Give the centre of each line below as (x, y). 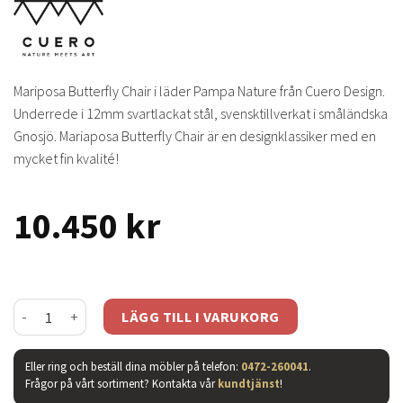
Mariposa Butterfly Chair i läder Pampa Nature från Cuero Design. (199, 91)
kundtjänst (248, 383)
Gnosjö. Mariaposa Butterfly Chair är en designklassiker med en (195, 136)
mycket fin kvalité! (66, 159)
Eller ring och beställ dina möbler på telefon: (133, 367)
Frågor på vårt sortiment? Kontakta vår (121, 383)
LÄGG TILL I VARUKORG (201, 317)
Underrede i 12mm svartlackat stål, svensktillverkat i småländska (201, 114)
